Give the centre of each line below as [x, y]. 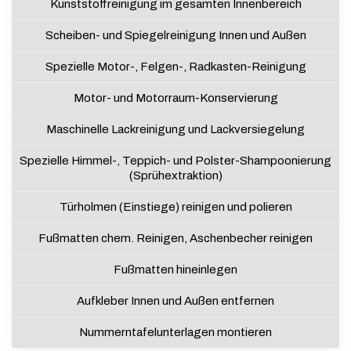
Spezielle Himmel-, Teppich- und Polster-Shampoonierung [175, 160]
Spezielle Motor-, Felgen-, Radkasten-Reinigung [175, 66]
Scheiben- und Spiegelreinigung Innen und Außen [175, 35]
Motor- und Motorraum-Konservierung [175, 98]
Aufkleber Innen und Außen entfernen [175, 300]
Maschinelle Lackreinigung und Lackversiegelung [175, 129]
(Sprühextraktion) [175, 175]
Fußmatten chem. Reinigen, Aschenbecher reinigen [175, 238]
